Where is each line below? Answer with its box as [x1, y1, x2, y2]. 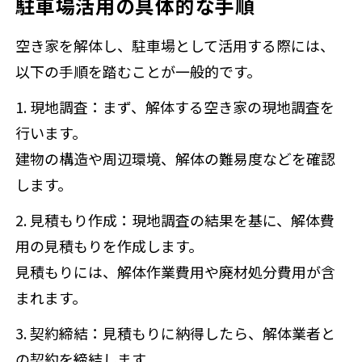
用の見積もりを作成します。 [15, 235, 204, 257]
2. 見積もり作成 [15, 209, 118, 231]
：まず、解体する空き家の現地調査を [88, 96, 335, 118]
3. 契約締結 [15, 322, 89, 343]
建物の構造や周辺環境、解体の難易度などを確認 [15, 148, 336, 170]
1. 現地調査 [15, 96, 89, 118]
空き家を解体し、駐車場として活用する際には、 [15, 35, 335, 57]
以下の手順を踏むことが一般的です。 [15, 61, 262, 82]
